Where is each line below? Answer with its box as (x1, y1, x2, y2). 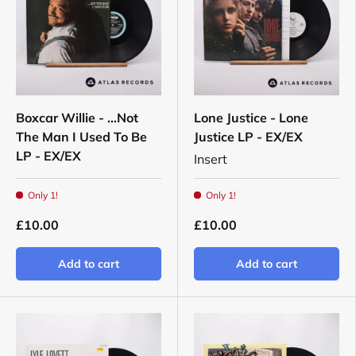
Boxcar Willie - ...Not (16, 110, 138, 126)
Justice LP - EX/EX (194, 129, 303, 145)
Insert (194, 151, 227, 168)
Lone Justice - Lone (194, 110, 308, 126)
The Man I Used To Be (16, 129, 147, 145)
